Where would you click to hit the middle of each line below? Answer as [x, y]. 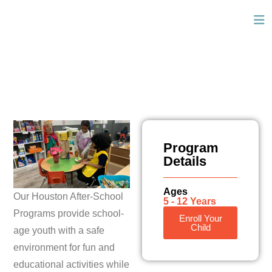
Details [185, 161]
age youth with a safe [59, 230]
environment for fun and [64, 247]
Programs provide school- [69, 213]
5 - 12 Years [190, 201]
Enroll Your [200, 218]
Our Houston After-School [68, 196]
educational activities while [71, 264]
